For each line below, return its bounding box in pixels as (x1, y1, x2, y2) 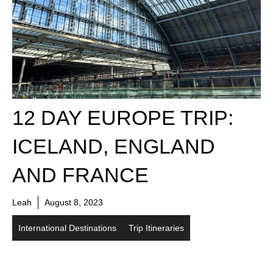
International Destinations (18, 222, 116, 233)
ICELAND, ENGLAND (12, 134, 215, 158)
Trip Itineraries (129, 222, 184, 233)
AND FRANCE (12, 163, 149, 186)
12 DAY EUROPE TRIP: (12, 105, 233, 129)
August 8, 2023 (44, 197, 103, 207)
